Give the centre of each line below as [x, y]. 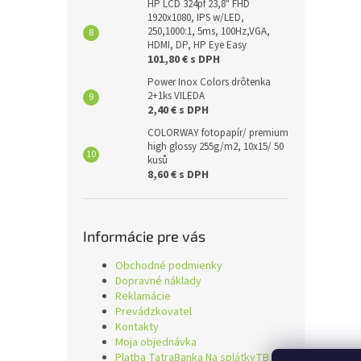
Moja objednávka [156, 342]
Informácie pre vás [144, 236]
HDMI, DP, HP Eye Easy [197, 45]
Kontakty [137, 327]
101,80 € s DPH [184, 60]
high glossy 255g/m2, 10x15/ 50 [216, 147]
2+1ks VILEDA [176, 96]
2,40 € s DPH [178, 110]
